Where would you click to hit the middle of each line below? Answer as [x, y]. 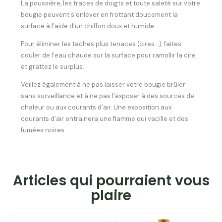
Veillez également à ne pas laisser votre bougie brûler [103, 85]
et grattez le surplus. [53, 67]
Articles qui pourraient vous [111, 181]
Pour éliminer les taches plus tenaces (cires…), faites [101, 44]
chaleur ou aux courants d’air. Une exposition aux [96, 108]
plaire [111, 196]
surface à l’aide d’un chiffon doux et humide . [89, 26]
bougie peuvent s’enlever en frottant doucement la [100, 15]
